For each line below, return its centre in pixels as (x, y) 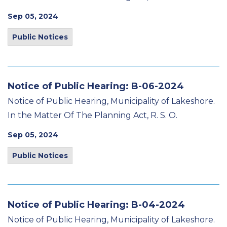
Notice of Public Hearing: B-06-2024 (96, 86)
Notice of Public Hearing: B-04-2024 (96, 205)
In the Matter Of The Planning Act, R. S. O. (92, 115)
